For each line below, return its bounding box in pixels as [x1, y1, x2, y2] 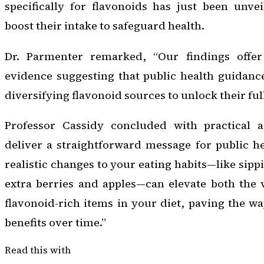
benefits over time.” [5, 215, 106, 230]
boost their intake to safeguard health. [5, 18, 204, 34]
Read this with [5, 243, 71, 256]
